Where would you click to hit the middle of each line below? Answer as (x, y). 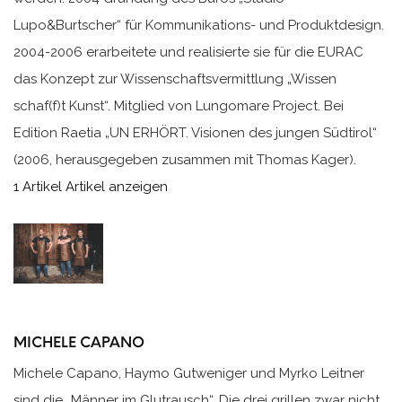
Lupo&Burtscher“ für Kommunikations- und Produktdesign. (199, 25)
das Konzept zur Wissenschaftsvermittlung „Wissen (175, 79)
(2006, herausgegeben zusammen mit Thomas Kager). (185, 159)
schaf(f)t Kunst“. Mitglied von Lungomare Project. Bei (179, 105)
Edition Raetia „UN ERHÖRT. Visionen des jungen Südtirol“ (195, 132)
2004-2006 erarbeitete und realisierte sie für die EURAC (188, 52)
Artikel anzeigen (117, 186)
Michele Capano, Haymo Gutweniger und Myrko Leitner (189, 373)
